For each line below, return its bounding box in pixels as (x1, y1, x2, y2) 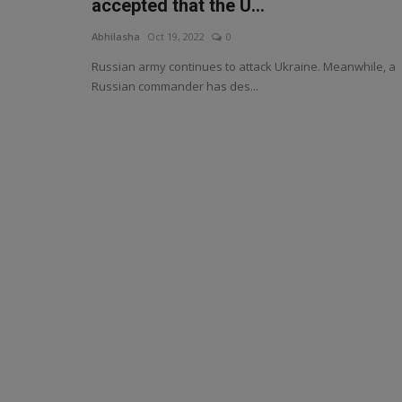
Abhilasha (92, 30, 140, 43)
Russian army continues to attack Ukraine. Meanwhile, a (92, 58, 396, 74)
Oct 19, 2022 (147, 30, 205, 43)
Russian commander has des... (92, 78, 258, 94)
